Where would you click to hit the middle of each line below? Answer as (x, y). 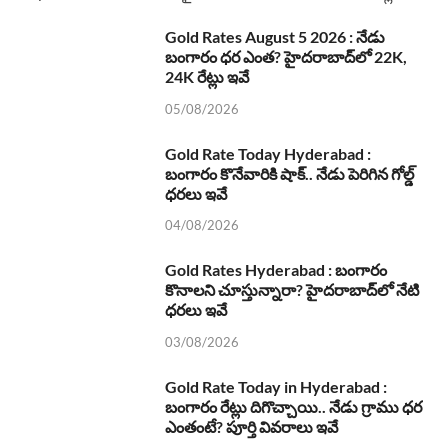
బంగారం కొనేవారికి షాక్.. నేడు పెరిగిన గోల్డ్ (289, 173)
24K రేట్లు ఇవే (207, 76)
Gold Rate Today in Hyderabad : (276, 387)
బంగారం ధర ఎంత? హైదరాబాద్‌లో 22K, (286, 56)
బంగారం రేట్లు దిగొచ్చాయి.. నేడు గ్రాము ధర (293, 407)
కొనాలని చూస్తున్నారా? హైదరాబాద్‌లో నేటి (292, 290)
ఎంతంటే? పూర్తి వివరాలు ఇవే (251, 427)
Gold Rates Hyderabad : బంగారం (276, 270)
